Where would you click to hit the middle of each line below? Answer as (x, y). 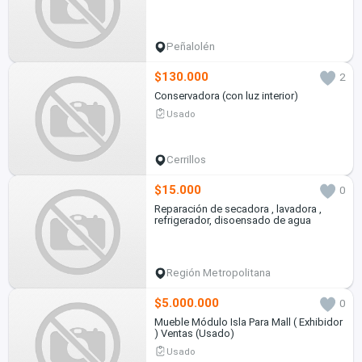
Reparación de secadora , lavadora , (238, 209)
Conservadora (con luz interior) (226, 96)
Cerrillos (187, 160)
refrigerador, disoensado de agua (232, 221)
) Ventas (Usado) (194, 334)
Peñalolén (191, 47)
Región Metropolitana (219, 273)
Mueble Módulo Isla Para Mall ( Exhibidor (248, 322)
